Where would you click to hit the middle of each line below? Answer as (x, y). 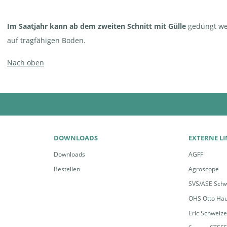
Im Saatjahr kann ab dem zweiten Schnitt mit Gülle (98, 26)
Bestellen (67, 169)
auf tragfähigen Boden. (46, 40)
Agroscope (204, 169)
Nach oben (26, 62)
